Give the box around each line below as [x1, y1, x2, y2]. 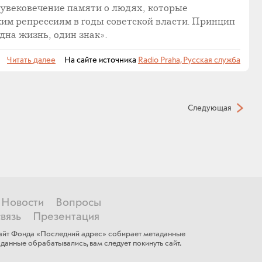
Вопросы [55, 195, 101, 210]
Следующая [188, 102, 232, 113]
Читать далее [7, 55, 56, 65]
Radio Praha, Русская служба [138, 55, 240, 65]
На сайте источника [56, 55, 138, 65]
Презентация [32, 209, 99, 224]
